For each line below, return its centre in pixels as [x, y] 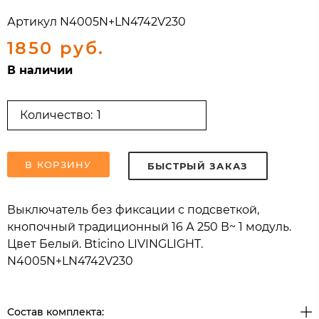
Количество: [56, 115]
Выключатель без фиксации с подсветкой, [133, 209]
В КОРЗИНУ [58, 164]
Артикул [32, 21]
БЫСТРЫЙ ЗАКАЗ [198, 166]
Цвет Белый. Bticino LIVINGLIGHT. [105, 244]
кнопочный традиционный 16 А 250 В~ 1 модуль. [149, 226]
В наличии [40, 70]
